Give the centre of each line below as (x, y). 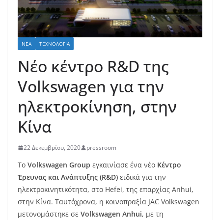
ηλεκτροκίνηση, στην (97, 107)
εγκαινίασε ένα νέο (124, 165)
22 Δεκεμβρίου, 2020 (52, 148)
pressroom (101, 148)
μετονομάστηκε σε (49, 214)
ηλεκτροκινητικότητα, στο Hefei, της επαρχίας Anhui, (106, 190)
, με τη (153, 214)
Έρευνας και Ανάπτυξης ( (60, 177)
